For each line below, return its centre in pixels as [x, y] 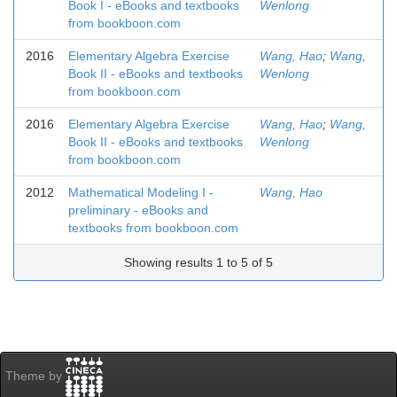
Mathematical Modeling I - [141, 192]
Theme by [35, 376]
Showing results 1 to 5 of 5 [198, 262]
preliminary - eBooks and [138, 210]
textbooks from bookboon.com [153, 228]
